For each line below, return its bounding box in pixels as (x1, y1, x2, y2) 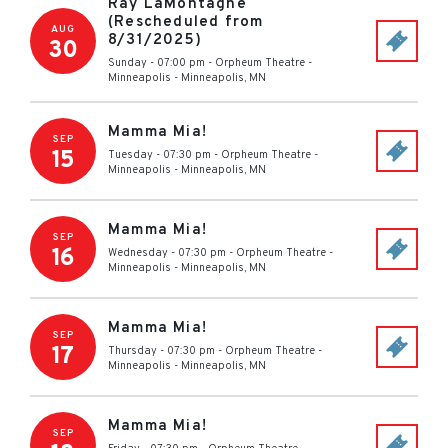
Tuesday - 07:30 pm (108, 148, 211, 162)
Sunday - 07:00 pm (108, 56, 205, 70)
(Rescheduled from (108, 13, 264, 32)
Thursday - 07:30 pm (108, 344, 215, 358)
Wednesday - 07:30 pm (108, 246, 226, 260)
